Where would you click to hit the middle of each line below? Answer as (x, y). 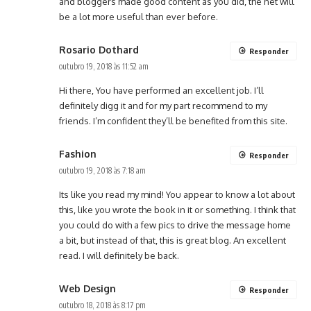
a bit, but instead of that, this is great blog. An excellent (173, 241)
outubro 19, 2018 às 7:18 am (102, 171)
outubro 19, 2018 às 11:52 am (104, 67)
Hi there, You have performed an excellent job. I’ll (161, 91)
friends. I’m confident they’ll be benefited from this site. (173, 121)
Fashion (78, 154)
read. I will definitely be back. (119, 256)
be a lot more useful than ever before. (138, 17)
